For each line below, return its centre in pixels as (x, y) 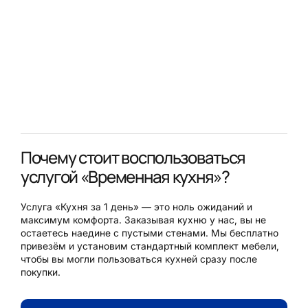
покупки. (41, 272)
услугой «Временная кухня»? (125, 176)
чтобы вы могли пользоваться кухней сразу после (139, 258)
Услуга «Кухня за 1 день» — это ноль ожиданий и (136, 206)
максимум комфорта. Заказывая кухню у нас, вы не (143, 219)
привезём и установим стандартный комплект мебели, (150, 245)
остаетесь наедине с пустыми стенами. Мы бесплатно (150, 232)
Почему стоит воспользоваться (133, 157)
